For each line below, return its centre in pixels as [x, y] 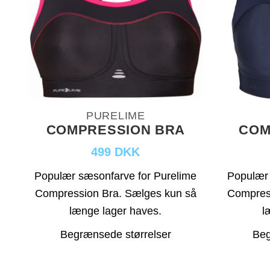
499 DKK [116, 152]
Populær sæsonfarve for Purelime [116, 176]
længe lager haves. [116, 211]
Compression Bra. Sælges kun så [115, 193]
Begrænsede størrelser [115, 234]
